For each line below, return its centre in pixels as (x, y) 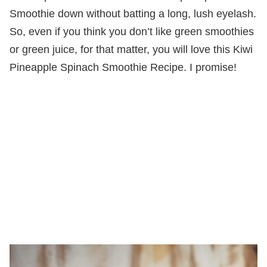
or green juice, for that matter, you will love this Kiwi (131, 49)
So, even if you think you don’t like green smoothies (132, 31)
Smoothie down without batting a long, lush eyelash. (133, 13)
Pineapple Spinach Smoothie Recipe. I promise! (123, 67)
